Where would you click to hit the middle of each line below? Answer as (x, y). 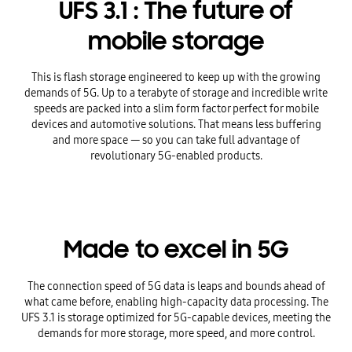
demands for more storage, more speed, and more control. (176, 333)
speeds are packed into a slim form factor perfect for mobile (176, 108)
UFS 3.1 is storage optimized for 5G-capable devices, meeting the (176, 317)
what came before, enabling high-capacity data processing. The (176, 302)
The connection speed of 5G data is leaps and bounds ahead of (176, 286)
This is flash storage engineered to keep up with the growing (176, 77)
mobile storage (176, 41)
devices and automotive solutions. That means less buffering (176, 124)
